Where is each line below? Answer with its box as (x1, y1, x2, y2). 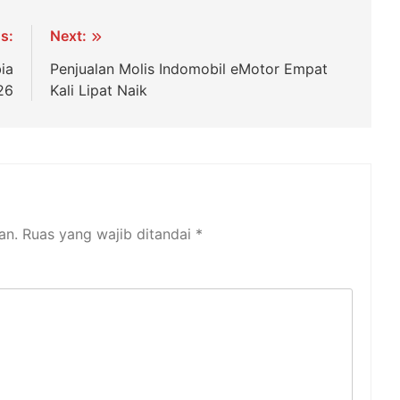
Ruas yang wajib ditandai (22, 225, 196, 244)
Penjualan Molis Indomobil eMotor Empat (50, 60, 329, 79)
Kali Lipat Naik (50, 81, 148, 100)
